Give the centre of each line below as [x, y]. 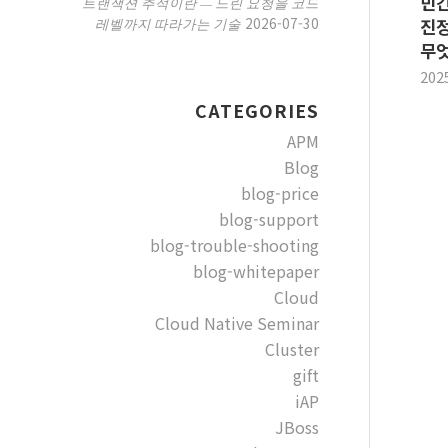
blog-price [279, 193]
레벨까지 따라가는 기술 [167, 23]
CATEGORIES [256, 110]
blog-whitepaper [255, 271]
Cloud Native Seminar [236, 323]
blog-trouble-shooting [234, 245]
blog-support [268, 219]
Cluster [291, 349]
